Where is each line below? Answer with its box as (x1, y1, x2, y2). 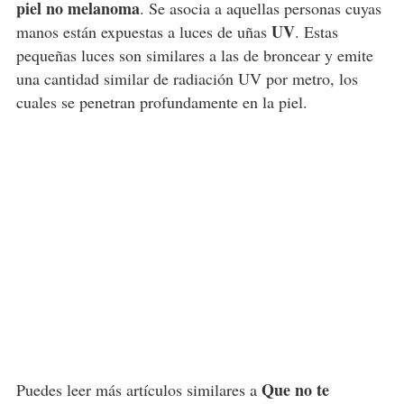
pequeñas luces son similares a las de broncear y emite (15, 43, 373, 66)
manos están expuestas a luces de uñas (15, 20, 267, 42)
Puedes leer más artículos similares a (15, 378, 262, 400)
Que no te (261, 377, 329, 401)
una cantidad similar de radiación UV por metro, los (15, 67, 358, 89)
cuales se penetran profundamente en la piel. (15, 90, 313, 113)
